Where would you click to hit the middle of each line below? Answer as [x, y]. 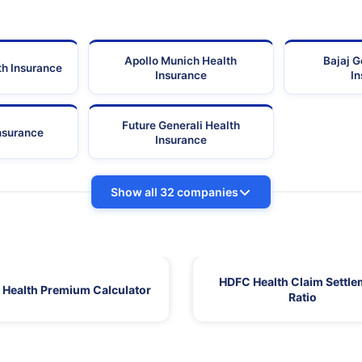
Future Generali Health [181, 126]
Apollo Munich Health [181, 61]
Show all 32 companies [175, 192]
